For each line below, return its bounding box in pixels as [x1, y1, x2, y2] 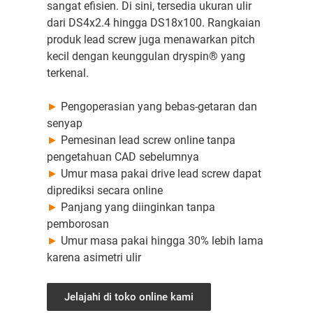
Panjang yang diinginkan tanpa [60, 201, 215, 214]
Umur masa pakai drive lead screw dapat [60, 167, 261, 181]
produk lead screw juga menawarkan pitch [46, 33, 255, 47]
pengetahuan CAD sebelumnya [46, 150, 199, 164]
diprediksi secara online [46, 184, 163, 198]
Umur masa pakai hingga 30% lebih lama [60, 234, 263, 248]
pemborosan [46, 217, 109, 231]
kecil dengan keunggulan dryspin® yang [46, 50, 245, 64]
